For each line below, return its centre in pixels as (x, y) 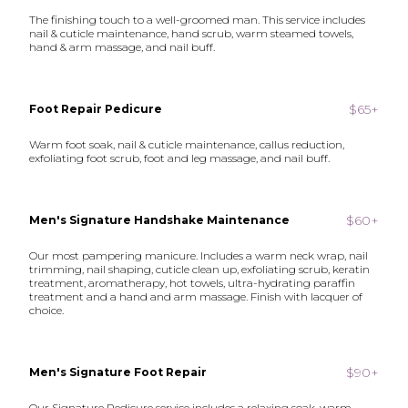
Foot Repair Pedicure (96, 109)
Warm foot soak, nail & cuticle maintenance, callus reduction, (187, 144)
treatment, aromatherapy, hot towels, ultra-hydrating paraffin (193, 283)
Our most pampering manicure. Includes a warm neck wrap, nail (199, 255)
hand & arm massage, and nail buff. (122, 47)
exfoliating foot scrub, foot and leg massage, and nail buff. (180, 158)
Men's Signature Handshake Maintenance (160, 220)
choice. (47, 310)
